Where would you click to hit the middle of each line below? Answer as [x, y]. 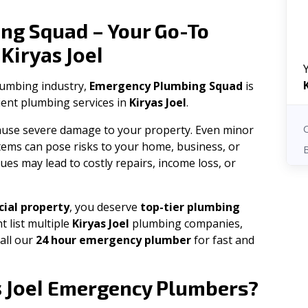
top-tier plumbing [190, 207]
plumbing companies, [186, 223]
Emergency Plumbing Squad [166, 86]
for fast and [223, 240]
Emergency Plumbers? [151, 288]
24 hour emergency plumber [113, 240]
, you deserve [105, 207]
